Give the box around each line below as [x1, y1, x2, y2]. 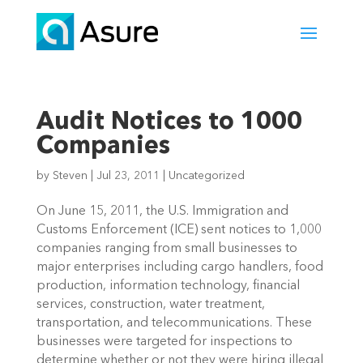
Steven [52, 170, 88, 182]
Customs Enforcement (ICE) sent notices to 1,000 [36, 224, 322, 237]
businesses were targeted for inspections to [36, 335, 293, 349]
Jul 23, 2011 [96, 170, 160, 182]
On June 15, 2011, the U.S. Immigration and [36, 205, 288, 219]
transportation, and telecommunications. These [36, 317, 312, 331]
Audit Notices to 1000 [36, 110, 302, 135]
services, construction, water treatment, [36, 298, 265, 312]
